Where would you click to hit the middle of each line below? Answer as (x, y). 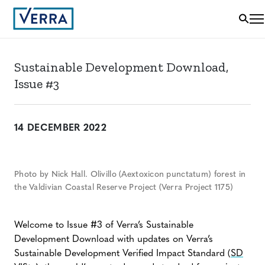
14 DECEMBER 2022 (61, 128)
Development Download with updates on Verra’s (114, 240)
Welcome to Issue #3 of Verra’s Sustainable (104, 225)
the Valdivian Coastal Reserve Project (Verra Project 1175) (124, 188)
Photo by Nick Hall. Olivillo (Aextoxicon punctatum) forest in (130, 175)
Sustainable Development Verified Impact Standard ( (122, 254)
